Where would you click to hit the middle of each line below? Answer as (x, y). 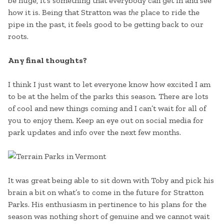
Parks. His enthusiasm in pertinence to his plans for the (107, 204)
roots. (18, 36)
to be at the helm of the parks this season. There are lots (108, 96)
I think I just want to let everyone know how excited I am (109, 84)
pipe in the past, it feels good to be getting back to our (106, 24)
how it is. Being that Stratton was (68, 12)
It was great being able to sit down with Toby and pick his (111, 180)
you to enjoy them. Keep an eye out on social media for (106, 120)
